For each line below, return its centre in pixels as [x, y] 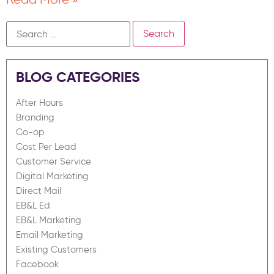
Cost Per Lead [46, 146]
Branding [35, 117]
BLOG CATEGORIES [78, 77]
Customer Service [54, 161]
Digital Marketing [52, 176]
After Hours [39, 102]
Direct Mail [39, 191]
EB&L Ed [33, 205]
